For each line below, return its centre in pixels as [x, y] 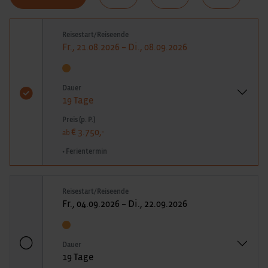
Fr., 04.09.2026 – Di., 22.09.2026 [125, 204]
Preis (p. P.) [79, 119]
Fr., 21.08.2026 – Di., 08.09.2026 [125, 47]
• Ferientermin [85, 151]
